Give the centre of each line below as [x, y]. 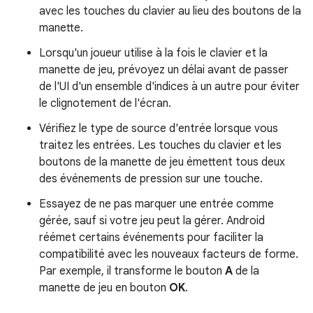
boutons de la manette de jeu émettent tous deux [162, 162]
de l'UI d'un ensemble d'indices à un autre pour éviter [169, 86]
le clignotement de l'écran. [105, 103]
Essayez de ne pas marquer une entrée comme [156, 204]
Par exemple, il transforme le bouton [132, 271]
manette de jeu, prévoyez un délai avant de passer [164, 70]
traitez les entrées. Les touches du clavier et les [160, 145]
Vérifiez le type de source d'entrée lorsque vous [159, 128]
